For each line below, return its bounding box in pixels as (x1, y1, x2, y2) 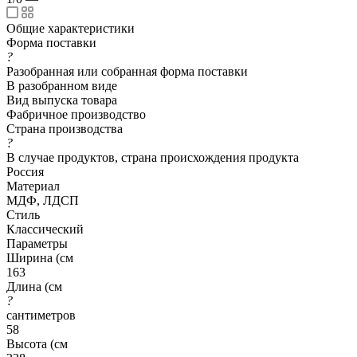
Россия (6, 164, 44, 178)
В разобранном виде (6, 78, 117, 92)
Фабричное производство (6, 107, 146, 121)
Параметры (6, 236, 68, 250)
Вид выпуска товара (6, 92, 117, 107)
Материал (6, 178, 60, 193)
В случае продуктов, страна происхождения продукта (6, 150, 299, 164)
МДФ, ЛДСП (6, 193, 79, 207)
